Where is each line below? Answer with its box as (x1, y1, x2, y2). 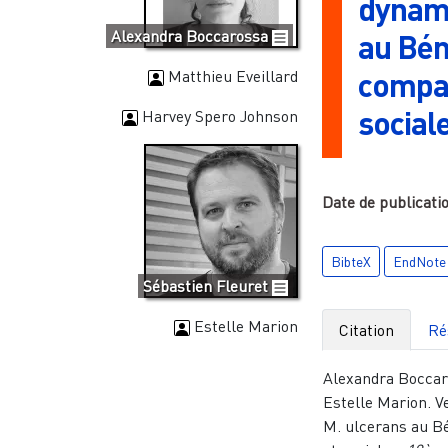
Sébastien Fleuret (143, 275, 273, 296)
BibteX (330, 252, 371, 270)
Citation (338, 319, 394, 340)
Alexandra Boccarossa (111, 25, 273, 46)
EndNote (392, 252, 446, 270)
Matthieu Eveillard (163, 65, 298, 86)
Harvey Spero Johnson (137, 105, 298, 126)
